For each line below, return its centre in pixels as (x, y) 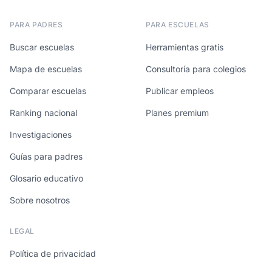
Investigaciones (41, 134)
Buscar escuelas (42, 47)
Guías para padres (46, 156)
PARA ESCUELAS (178, 25)
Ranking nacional (43, 113)
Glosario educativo (46, 178)
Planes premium (177, 113)
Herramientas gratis (185, 47)
